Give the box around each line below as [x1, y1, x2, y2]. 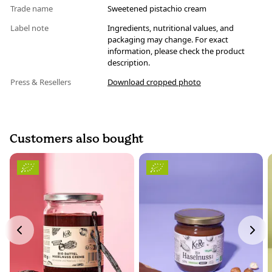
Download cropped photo [107, 76, 201, 88]
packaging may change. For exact [107, 34, 228, 46]
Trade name [10, 3, 55, 15]
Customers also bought [10, 131, 143, 146]
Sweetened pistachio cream [107, 3, 206, 15]
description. [107, 57, 150, 69]
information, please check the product [107, 46, 245, 57]
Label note [10, 22, 50, 34]
